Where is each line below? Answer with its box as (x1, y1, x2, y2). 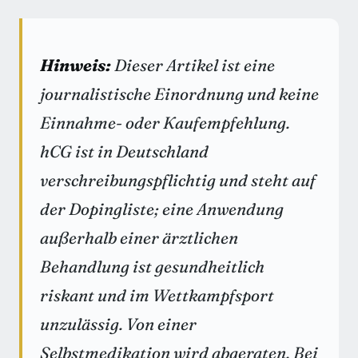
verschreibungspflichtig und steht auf (40, 170, 316, 191)
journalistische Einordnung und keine (40, 84, 319, 105)
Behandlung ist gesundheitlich (40, 257, 265, 277)
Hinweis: (40, 55, 111, 76)
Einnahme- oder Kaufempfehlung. (40, 113, 290, 133)
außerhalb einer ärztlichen (40, 228, 238, 249)
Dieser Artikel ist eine (111, 55, 275, 76)
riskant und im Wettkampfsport (40, 285, 274, 306)
